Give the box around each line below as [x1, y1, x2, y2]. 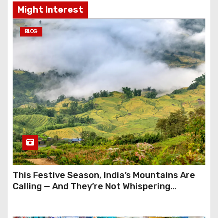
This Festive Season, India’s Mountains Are [13, 169, 195, 181]
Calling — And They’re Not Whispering [13, 181, 170, 192]
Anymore [13, 192, 51, 203]
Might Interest [18, 4, 83, 15]
